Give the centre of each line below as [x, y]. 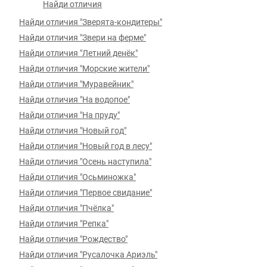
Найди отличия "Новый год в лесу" [86, 146]
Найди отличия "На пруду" [69, 115]
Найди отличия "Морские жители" [84, 69]
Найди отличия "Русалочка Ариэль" [88, 254]
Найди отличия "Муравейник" [76, 84]
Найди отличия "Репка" [64, 223]
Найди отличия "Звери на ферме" [83, 38]
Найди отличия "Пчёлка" [66, 208]
